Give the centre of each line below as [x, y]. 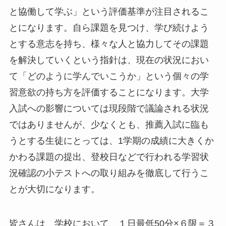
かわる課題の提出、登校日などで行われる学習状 [109, 157]
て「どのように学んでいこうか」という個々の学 [109, 76]
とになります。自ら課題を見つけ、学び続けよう [109, 28]
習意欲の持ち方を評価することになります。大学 [109, 93]
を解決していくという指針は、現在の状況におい [109, 60]
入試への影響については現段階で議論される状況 [109, 109]
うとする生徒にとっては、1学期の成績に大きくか [111, 141]
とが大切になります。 [54, 189]
